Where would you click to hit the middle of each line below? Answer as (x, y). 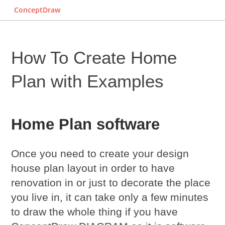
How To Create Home (94, 58)
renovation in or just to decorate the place (111, 183)
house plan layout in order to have (93, 168)
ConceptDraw (37, 10)
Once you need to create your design (100, 153)
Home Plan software (86, 124)
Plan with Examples (88, 81)
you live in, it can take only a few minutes (110, 197)
